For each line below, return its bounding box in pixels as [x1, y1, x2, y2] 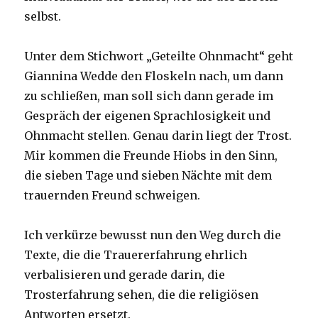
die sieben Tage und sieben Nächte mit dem [24, 168, 273, 182]
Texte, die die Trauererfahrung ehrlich [24, 247, 248, 262]
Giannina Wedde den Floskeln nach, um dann [24, 68, 284, 83]
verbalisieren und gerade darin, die [24, 267, 226, 282]
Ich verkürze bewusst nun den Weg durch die [24, 227, 282, 242]
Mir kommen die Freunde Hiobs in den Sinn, [24, 148, 278, 163]
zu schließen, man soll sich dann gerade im [24, 88, 274, 103]
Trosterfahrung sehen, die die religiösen [24, 287, 259, 302]
